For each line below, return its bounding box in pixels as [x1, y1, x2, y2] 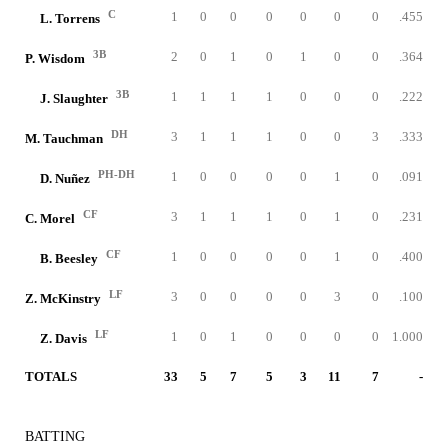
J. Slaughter [40, 91, 111, 107]
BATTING [25, 429, 85, 444]
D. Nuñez [40, 171, 93, 187]
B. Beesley [40, 251, 101, 267]
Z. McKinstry [25, 291, 104, 307]
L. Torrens [40, 11, 103, 27]
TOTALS [25, 369, 77, 384]
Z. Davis [40, 331, 90, 347]
